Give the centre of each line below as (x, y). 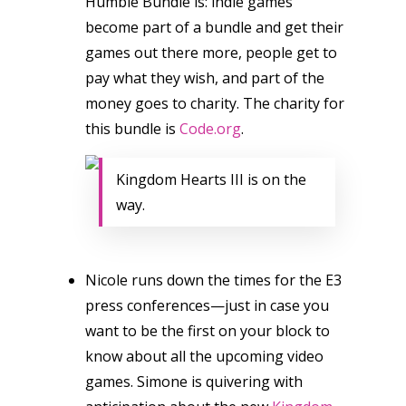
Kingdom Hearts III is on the (211, 179)
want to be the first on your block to (208, 331)
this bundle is (132, 129)
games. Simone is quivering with (194, 382)
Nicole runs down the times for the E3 (213, 280)
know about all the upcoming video (204, 356)
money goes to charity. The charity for (215, 103)
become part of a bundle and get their (214, 27)
